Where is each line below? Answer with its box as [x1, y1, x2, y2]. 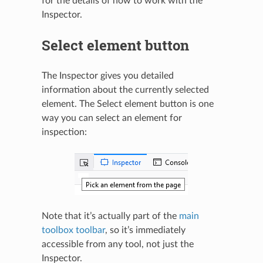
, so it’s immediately [104, 225, 186, 235]
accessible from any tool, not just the [41, 239, 194, 249]
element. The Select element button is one [41, 99, 214, 109]
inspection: [41, 127, 87, 137]
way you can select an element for [41, 113, 182, 123]
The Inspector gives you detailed [41, 70, 174, 80]
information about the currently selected [41, 85, 209, 95]
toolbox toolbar [41, 225, 105, 235]
